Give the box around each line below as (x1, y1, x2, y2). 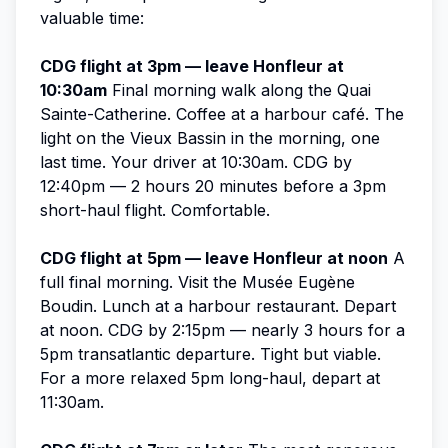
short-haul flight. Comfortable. (40, 199, 270, 220)
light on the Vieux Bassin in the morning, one (40, 127, 380, 148)
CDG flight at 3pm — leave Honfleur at (40, 55, 344, 76)
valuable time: (40, 7, 144, 28)
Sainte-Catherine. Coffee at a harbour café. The (40, 103, 404, 124)
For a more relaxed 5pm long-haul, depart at (40, 367, 380, 388)
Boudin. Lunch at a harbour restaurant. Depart (40, 295, 396, 316)
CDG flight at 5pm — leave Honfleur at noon (40, 247, 388, 268)
